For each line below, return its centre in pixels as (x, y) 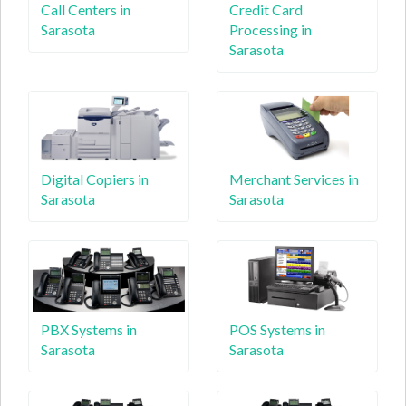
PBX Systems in (89, 329)
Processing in (271, 29)
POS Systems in (277, 329)
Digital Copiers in (95, 179)
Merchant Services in (294, 179)
